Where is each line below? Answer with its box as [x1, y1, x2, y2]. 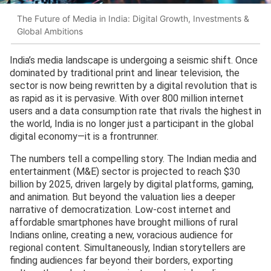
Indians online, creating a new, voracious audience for [10, 229, 233, 241]
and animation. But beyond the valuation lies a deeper [10, 191, 235, 203]
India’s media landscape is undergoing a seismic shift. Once [10, 54, 258, 67]
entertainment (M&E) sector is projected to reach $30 [10, 166, 240, 178]
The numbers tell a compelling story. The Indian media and [10, 153, 256, 165]
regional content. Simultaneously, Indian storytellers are [10, 242, 246, 254]
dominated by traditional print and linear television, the [10, 67, 240, 79]
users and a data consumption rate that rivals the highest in [10, 105, 261, 117]
